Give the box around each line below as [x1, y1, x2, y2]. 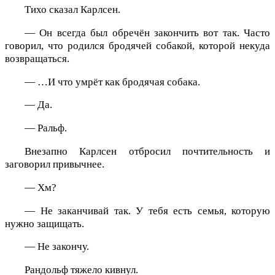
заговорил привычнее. [5, 158, 104, 170]
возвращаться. [5, 52, 69, 64]
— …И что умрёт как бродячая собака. [25, 76, 200, 88]
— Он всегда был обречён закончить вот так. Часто [25, 26, 270, 39]
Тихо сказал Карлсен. [25, 3, 120, 15]
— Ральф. [25, 122, 67, 134]
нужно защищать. [5, 217, 84, 230]
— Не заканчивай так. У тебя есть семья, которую [25, 204, 270, 217]
